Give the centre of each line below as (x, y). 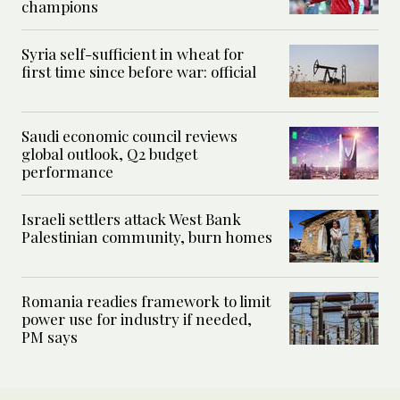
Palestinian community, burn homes (147, 237)
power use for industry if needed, (137, 319)
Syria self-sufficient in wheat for (133, 54)
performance (69, 172)
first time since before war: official (139, 72)
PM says (50, 337)
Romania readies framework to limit (146, 301)
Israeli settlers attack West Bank (131, 219)
